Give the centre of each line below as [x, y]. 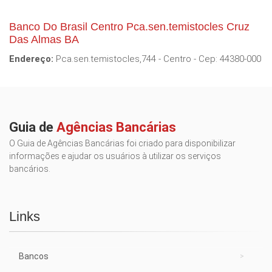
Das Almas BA [44, 40]
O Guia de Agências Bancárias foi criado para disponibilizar [122, 144]
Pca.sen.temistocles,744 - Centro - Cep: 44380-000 [157, 59]
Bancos [34, 257]
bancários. [30, 169]
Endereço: [31, 59]
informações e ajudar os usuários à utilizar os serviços [115, 156]
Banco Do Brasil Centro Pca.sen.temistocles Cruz [129, 27]
